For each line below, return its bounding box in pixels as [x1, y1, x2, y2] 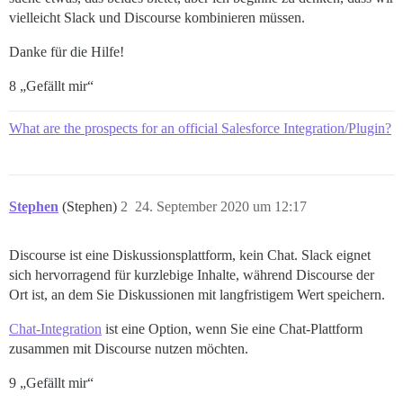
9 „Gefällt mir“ [9, 375, 94, 390]
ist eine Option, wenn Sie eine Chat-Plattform [102, 321, 363, 336]
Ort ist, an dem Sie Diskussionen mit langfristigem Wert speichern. [9, 287, 385, 302]
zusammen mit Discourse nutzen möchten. [9, 341, 248, 356]
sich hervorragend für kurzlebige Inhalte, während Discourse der [9, 267, 374, 282]
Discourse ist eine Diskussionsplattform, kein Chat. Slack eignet [9, 247, 371, 263]
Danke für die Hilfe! [9, 44, 124, 59]
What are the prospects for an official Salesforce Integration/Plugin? [9, 121, 391, 136]
